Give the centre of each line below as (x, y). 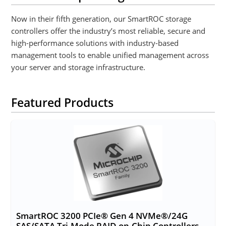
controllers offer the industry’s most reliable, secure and (108, 31)
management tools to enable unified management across (110, 55)
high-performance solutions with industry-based (95, 43)
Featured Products (63, 102)
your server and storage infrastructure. (78, 67)
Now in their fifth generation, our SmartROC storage (101, 18)
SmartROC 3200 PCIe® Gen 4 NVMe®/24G (102, 215)
